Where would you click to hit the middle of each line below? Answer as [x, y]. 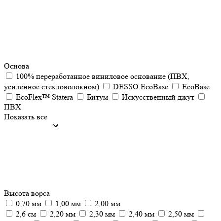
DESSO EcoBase [141, 87]
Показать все [26, 117]
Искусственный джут [158, 97]
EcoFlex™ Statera [44, 97]
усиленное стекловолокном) [52, 87]
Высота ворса [27, 193]
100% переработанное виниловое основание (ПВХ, [103, 76]
